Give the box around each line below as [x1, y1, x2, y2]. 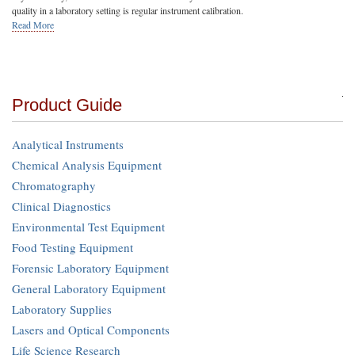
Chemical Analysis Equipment [12, 157, 162, 173]
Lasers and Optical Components [12, 322, 170, 338]
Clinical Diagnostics [12, 198, 111, 214]
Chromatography [12, 177, 96, 193]
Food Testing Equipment [12, 239, 133, 255]
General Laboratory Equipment [12, 281, 166, 296]
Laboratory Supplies [12, 301, 112, 317]
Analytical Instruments [12, 136, 124, 152]
